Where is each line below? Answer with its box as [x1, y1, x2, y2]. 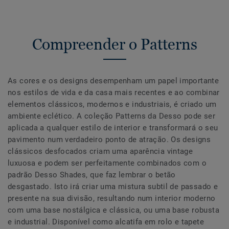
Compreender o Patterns [32, 35, 197, 53]
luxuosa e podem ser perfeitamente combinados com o [8, 158, 207, 168]
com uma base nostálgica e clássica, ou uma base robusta [8, 205, 219, 215]
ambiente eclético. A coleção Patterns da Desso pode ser [8, 111, 215, 121]
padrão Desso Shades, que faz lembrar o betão [8, 170, 176, 179]
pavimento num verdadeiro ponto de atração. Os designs [8, 134, 211, 144]
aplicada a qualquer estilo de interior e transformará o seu [8, 123, 218, 132]
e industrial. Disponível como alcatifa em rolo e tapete [8, 217, 204, 226]
